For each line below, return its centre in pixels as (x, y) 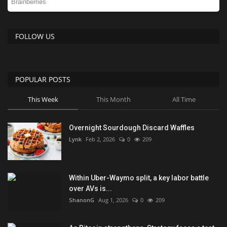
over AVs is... (90, 189)
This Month (113, 100)
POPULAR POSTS (43, 80)
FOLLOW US (35, 36)
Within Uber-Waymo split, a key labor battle (139, 178)
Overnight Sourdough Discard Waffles (132, 128)
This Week (43, 100)
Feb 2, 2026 (100, 139)
